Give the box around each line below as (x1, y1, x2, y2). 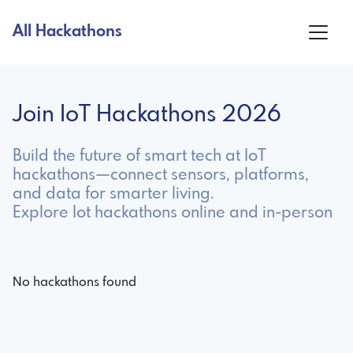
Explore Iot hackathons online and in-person (13, 204, 333, 221)
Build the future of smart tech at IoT (13, 147, 266, 165)
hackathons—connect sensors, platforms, (13, 166, 309, 184)
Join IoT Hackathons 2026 (13, 103, 281, 127)
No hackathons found (13, 275, 136, 289)
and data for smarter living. (13, 185, 214, 203)
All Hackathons (13, 23, 122, 40)
